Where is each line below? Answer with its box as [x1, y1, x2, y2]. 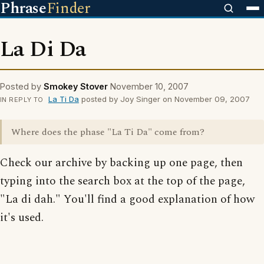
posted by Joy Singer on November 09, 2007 [78, 94, 250, 104]
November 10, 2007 [110, 81, 189, 91]
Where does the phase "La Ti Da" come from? [11, 125, 204, 139]
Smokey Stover [44, 81, 108, 91]
